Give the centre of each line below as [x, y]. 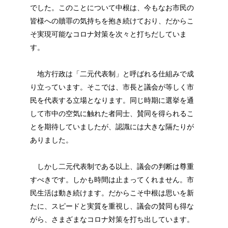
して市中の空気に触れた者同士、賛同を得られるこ [112, 113]
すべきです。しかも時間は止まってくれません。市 [112, 179]
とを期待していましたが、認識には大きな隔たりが [112, 126]
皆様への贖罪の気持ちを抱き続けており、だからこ [112, 21]
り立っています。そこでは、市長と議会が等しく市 [112, 87]
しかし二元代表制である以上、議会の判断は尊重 [112, 166]
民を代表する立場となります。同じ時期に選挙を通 [112, 100]
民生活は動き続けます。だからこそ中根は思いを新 [112, 193]
